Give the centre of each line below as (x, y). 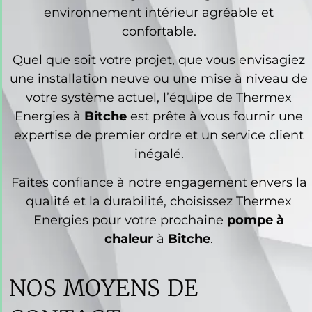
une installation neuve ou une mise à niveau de (159, 78)
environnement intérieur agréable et (159, 12)
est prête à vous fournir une (215, 116)
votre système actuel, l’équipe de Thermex (159, 97)
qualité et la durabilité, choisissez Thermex (159, 202)
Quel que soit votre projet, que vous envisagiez (159, 60)
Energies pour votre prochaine (130, 220)
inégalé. (159, 154)
